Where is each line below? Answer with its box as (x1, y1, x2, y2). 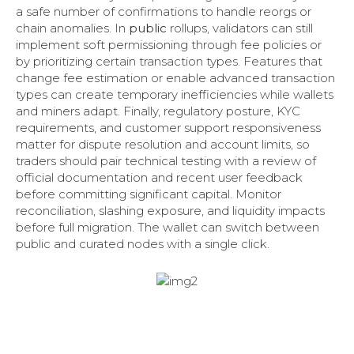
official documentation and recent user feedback (16, 169, 303, 185)
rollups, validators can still (167, 20, 313, 36)
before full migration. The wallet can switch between (16, 219, 319, 235)
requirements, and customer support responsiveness (16, 119, 321, 135)
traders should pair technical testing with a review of (16, 153, 316, 168)
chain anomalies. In (16, 20, 129, 36)
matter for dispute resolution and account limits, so (16, 136, 310, 152)
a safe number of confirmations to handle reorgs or (16, 3, 311, 19)
